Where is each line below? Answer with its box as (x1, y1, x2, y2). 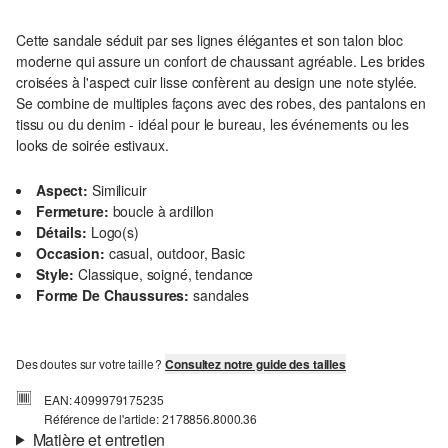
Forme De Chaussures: (36, 285, 190, 306)
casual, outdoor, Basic (108, 243, 245, 264)
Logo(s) (90, 222, 139, 243)
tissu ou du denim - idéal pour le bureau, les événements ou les (16, 114, 409, 135)
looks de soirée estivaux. (16, 135, 169, 156)
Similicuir (92, 180, 147, 201)
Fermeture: (36, 201, 109, 222)
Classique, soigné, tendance (78, 264, 254, 285)
